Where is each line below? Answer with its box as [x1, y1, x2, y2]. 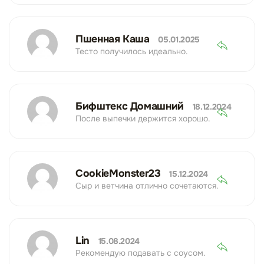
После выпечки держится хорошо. [75, 113, 210, 124]
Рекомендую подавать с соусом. [75, 247, 206, 258]
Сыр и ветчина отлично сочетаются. [75, 180, 219, 191]
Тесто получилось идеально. [75, 45, 188, 57]
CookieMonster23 [75, 166, 164, 180]
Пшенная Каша [75, 32, 153, 45]
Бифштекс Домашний [75, 99, 187, 113]
